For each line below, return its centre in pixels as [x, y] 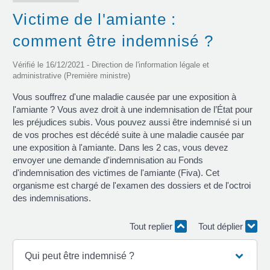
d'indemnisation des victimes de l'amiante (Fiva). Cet [116, 172]
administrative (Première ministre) [71, 75]
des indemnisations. [52, 198]
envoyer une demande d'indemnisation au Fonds [108, 160]
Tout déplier [222, 226]
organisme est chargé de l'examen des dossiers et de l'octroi [132, 185]
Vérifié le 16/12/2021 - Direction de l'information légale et [111, 64]
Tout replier [152, 226]
